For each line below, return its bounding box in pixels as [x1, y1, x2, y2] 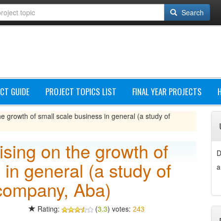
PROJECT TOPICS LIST [45, 85, 116, 98]
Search [180, 7, 204, 17]
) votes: [107, 204, 133, 214]
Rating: [37, 204, 60, 214]
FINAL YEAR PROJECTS [132, 85, 202, 98]
